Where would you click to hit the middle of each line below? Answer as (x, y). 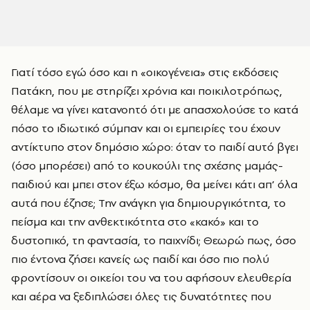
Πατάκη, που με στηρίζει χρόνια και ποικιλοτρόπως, (147, 91)
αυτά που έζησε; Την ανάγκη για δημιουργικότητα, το (148, 203)
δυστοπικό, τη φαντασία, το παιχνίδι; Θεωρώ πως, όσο (154, 240)
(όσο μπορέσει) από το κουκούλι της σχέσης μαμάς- (147, 165)
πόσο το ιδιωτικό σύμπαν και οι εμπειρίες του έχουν (146, 128)
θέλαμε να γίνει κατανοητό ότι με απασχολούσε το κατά (155, 109)
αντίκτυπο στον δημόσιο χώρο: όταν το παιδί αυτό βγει (155, 147)
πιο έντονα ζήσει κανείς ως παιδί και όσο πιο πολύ (140, 259)
